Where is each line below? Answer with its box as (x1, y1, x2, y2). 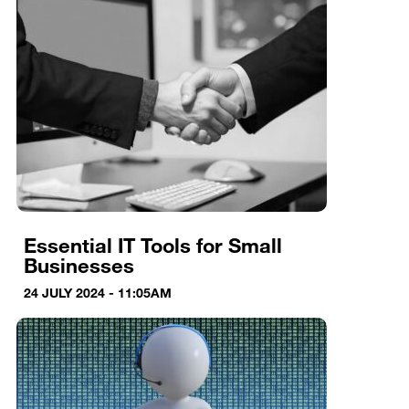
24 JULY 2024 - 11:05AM (23, 284, 172, 300)
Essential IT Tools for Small (23, 232, 282, 257)
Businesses (23, 252, 134, 278)
